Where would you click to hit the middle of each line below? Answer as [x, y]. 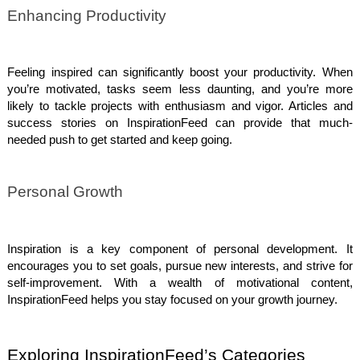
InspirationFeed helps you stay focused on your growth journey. [173, 299]
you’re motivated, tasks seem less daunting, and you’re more [180, 89]
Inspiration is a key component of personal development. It [180, 249]
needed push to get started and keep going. [120, 139]
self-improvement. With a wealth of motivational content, [180, 282]
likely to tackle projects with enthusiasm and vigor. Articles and [180, 106]
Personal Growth [65, 192]
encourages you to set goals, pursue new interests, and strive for [180, 266]
